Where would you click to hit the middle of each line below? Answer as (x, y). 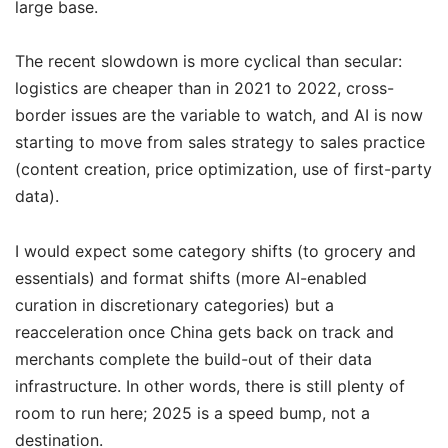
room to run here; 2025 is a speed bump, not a (192, 412)
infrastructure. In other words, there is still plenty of (210, 385)
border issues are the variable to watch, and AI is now (219, 115)
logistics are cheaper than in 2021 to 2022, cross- (204, 88)
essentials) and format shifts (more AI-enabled (191, 277)
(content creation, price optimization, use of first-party (223, 169)
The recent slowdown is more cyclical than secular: (208, 61)
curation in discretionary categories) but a (174, 304)
